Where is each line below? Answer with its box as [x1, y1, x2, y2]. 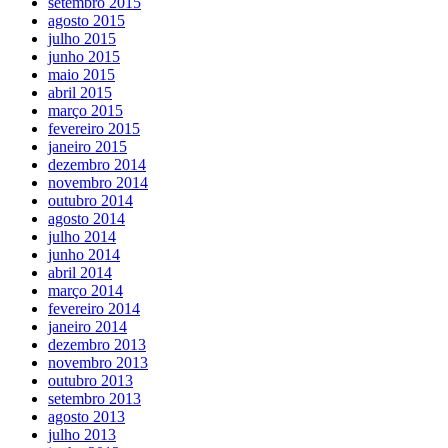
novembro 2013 [48, 353, 148, 371]
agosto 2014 [48, 209, 125, 227]
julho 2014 [48, 227, 116, 245]
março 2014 [48, 281, 123, 299]
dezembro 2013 [48, 335, 146, 353]
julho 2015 [48, 29, 116, 47]
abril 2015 [48, 83, 112, 101]
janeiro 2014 [48, 317, 127, 335]
